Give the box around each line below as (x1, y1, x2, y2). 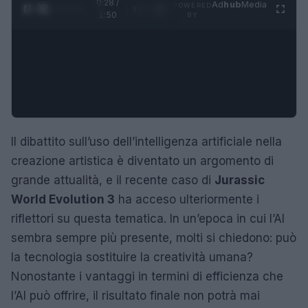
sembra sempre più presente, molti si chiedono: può (11, 230, 296, 245)
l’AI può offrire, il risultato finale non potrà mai (11, 288, 260, 302)
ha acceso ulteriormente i (115, 192, 259, 206)
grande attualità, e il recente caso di (11, 173, 214, 187)
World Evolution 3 (11, 192, 115, 206)
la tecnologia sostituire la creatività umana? (11, 250, 253, 264)
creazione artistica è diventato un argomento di (11, 153, 274, 168)
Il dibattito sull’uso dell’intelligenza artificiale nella (11, 134, 282, 148)
